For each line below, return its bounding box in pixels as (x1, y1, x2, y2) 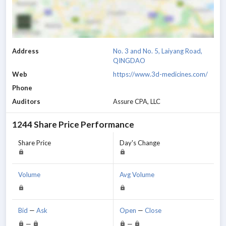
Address (12, 46, 39, 55)
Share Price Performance (32, 119, 134, 130)
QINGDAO (113, 56, 145, 65)
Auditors (12, 97, 40, 105)
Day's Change (119, 138, 160, 147)
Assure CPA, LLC (113, 97, 160, 105)
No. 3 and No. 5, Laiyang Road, (113, 46, 202, 55)
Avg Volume (119, 170, 154, 179)
